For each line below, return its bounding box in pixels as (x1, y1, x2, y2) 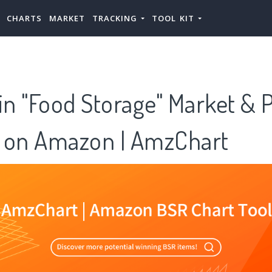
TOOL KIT (152, 13, 198, 24)
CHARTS (7, 13, 42, 24)
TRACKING (92, 13, 141, 24)
